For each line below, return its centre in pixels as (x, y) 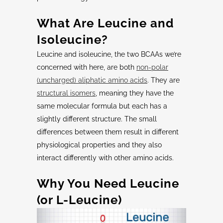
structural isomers (66, 93)
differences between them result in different (108, 132)
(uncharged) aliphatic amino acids (92, 80)
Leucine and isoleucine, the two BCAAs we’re (109, 55)
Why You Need (83, 184)
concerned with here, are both (87, 67)
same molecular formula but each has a (102, 106)
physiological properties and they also (99, 145)
